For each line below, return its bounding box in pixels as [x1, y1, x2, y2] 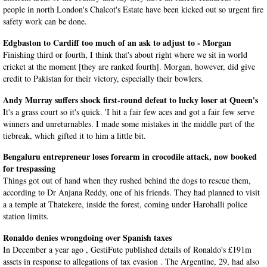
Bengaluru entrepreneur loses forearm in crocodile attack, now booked [3, 150, 257, 163]
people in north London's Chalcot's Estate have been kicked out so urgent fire [3, 4, 263, 15]
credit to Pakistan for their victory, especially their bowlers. [3, 72, 203, 84]
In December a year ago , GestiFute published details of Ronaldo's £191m [3, 244, 252, 256]
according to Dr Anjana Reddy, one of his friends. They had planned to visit [3, 187, 260, 198]
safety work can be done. [3, 15, 87, 27]
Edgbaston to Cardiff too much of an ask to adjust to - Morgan [3, 36, 231, 49]
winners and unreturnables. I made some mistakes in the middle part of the [3, 117, 254, 129]
